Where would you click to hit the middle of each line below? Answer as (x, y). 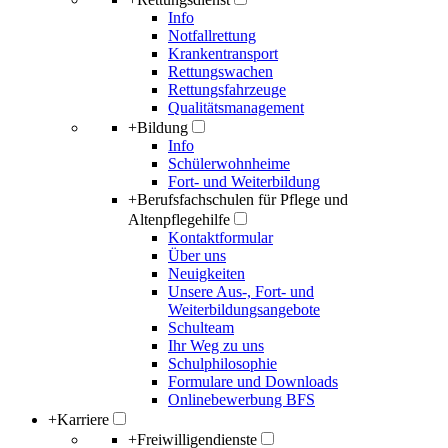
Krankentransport (223, 53)
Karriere (83, 419)
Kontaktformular (220, 237)
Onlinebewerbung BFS (241, 399)
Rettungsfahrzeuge (227, 89)
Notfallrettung (212, 35)
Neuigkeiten (206, 273)
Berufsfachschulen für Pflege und (242, 199)
